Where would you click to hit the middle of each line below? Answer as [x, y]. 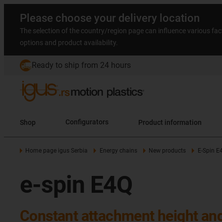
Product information [183, 122]
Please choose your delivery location [110, 18]
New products [167, 151]
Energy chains [118, 151]
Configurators [87, 122]
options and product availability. [69, 43]
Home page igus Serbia [57, 151]
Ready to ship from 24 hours [81, 65]
